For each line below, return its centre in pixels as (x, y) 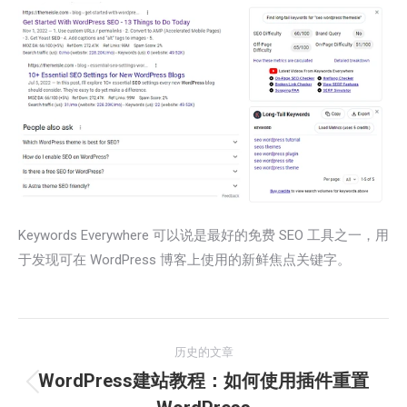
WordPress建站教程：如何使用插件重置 (203, 380)
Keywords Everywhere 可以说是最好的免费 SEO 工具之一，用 (203, 235)
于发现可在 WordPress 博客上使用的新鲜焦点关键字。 (184, 259)
